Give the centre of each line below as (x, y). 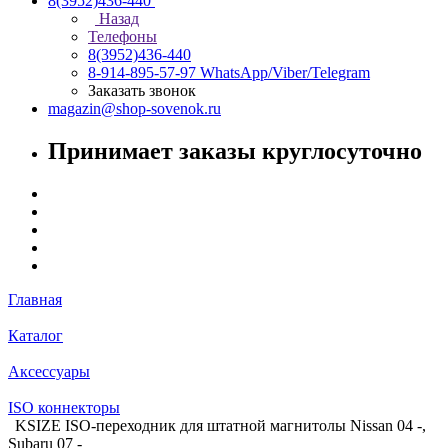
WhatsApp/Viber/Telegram (285, 72)
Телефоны (122, 36)
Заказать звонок (142, 90)
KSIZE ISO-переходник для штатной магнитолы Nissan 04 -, (220, 425)
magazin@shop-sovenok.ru (134, 108)
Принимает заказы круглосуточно (235, 150)
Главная (35, 299)
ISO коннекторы (64, 407)
